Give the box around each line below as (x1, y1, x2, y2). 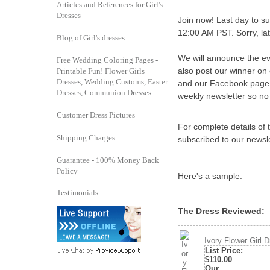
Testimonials (57, 188, 98, 197)
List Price (205, 246, 240, 256)
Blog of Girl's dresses (57, 33, 125, 42)
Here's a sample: (178, 171, 242, 181)
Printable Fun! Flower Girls (57, 66, 145, 75)
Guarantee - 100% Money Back (57, 155, 159, 165)
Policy (57, 166, 78, 175)
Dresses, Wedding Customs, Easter (57, 77, 168, 86)
